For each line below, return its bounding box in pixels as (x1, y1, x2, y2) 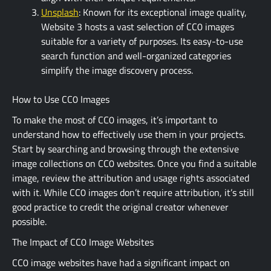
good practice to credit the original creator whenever (12, 199, 229, 214)
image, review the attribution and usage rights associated (12, 170, 249, 185)
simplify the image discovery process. (41, 62, 193, 77)
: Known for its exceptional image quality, (79, 4, 247, 19)
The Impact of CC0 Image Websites (12, 234, 154, 249)
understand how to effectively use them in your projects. (12, 126, 245, 142)
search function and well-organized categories (41, 48, 231, 63)
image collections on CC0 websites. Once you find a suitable (12, 155, 256, 171)
